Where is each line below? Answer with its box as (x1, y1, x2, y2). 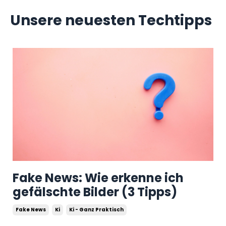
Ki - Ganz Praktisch (69, 206, 124, 214)
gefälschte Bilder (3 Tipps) (13, 184, 177, 201)
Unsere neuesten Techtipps (10, 11, 212, 31)
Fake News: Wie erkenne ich (13, 169, 184, 187)
